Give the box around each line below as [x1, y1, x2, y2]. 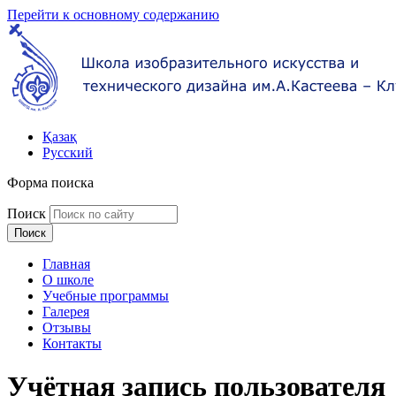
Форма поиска [7, 175, 94, 190]
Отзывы [42, 320, 91, 335]
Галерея [42, 304, 89, 319]
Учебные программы [42, 288, 169, 303]
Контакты [42, 336, 102, 351]
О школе [42, 272, 94, 287]
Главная [42, 256, 90, 271]
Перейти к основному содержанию [7, 7, 219, 22]
